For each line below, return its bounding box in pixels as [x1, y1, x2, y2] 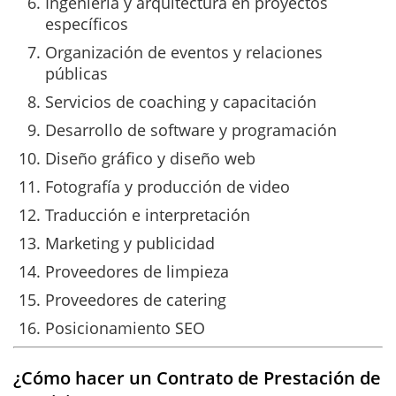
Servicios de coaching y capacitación [45, 90, 316, 112]
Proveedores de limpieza [45, 260, 229, 282]
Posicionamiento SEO [45, 316, 205, 339]
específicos [45, 12, 128, 34]
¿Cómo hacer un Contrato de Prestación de [13, 365, 381, 390]
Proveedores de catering [45, 288, 226, 310]
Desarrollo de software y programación [45, 118, 337, 141]
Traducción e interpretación [45, 203, 250, 225]
